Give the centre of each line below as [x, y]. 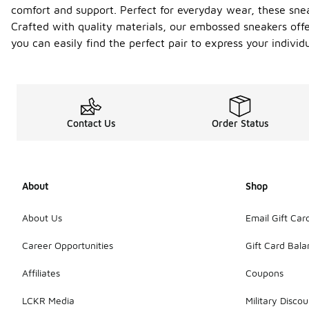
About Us [42, 217]
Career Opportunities [68, 245]
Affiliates [41, 272]
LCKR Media [48, 300]
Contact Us [91, 123]
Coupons [265, 272]
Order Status [240, 123]
